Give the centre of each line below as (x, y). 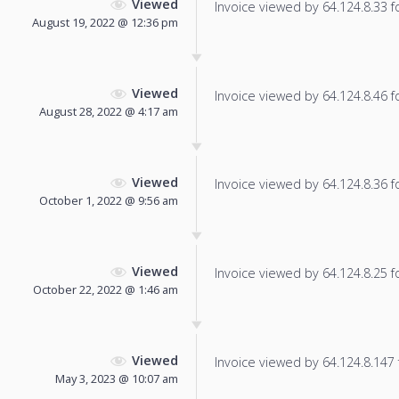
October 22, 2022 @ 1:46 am (106, 289)
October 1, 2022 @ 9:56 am (109, 201)
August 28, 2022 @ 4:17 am (109, 112)
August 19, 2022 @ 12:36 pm (105, 23)
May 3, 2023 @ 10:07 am (117, 378)
